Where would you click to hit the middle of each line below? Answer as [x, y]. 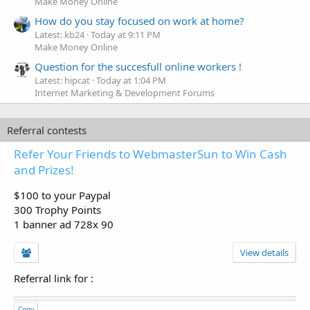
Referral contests [47, 130]
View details [264, 253]
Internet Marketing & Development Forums [125, 93]
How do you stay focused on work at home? [139, 21]
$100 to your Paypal [62, 195]
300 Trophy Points [57, 210]
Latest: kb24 [60, 35]
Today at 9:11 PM [126, 35]
